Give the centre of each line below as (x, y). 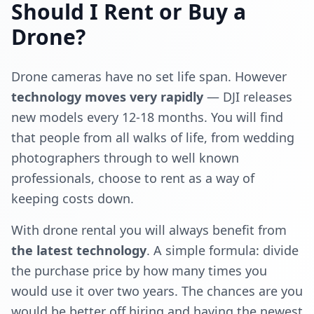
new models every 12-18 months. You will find (147, 117)
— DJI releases (248, 97)
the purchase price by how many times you (139, 271)
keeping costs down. (73, 199)
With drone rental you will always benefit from (149, 230)
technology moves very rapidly (107, 97)
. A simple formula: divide (223, 251)
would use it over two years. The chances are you (157, 291)
